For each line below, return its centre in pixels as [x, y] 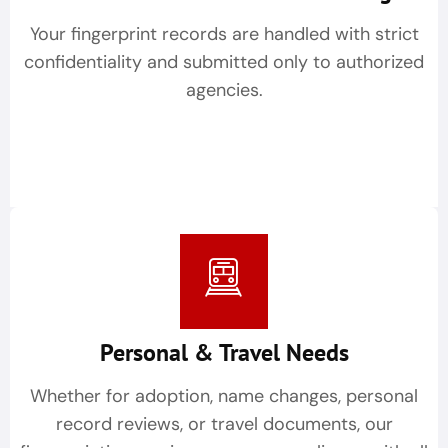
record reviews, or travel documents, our [224, 424]
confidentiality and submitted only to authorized [224, 62]
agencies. [224, 90]
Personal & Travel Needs [224, 353]
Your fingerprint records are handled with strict [224, 34]
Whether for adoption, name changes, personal [224, 396]
